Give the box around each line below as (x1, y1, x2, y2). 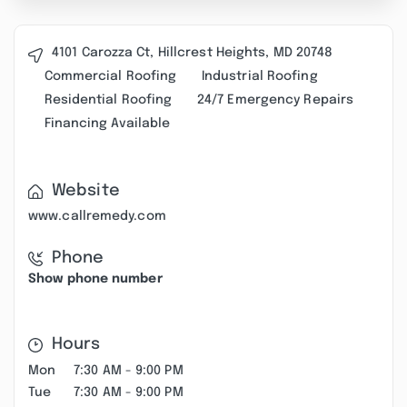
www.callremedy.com (28, 210, 166, 223)
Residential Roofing (44, 94, 173, 106)
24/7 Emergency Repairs (196, 94, 354, 106)
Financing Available (44, 117, 171, 130)
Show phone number (28, 273, 163, 285)
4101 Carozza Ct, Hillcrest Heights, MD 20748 (52, 46, 333, 59)
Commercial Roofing (44, 70, 177, 83)
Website (52, 183, 120, 199)
